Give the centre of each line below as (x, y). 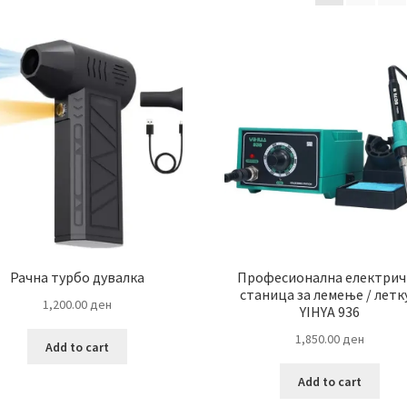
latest (49, 30)
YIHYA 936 (329, 312)
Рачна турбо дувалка (78, 278)
